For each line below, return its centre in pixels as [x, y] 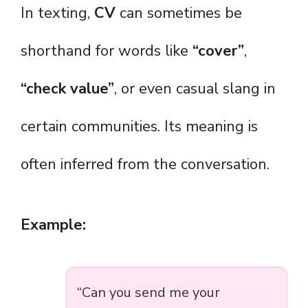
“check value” [67, 89]
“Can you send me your [148, 293]
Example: [53, 225]
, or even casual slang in [195, 89]
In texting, [57, 13]
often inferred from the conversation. [145, 165]
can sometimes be [179, 13]
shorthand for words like [107, 51]
